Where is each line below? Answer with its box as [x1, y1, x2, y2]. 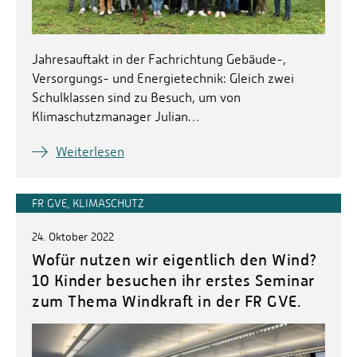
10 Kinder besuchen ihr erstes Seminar [32, 271, 315, 290]
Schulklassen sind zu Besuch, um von [32, 90, 241, 106]
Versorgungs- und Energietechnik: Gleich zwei [32, 71, 294, 87]
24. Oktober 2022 [32, 230, 114, 244]
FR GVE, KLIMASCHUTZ [32, 197, 144, 210]
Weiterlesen [56, 144, 124, 160]
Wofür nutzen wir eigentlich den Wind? [32, 250, 317, 269]
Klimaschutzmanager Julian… [32, 109, 199, 125]
